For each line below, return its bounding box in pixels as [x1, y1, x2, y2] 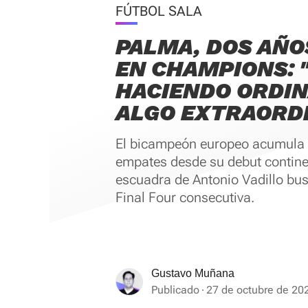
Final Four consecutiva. [115, 189, 254, 206]
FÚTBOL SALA [115, 3, 202, 19]
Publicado [151, 283, 199, 296]
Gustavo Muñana [151, 267, 234, 279]
